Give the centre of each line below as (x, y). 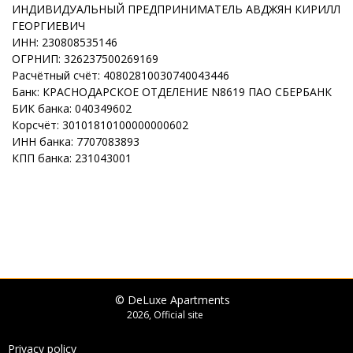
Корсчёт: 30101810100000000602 (100, 125)
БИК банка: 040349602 (72, 108)
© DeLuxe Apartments (173, 300)
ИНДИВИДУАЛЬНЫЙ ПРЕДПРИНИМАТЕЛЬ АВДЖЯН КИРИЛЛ (176, 9)
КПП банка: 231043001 (72, 158)
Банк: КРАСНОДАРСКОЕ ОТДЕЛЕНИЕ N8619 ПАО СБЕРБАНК (172, 92)
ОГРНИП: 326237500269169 (85, 59)
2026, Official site (165, 315)
